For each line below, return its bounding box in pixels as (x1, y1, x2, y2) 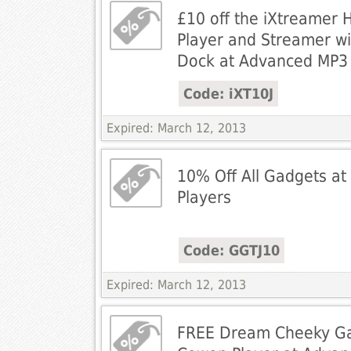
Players (176, 187, 231, 208)
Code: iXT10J (183, 85, 273, 103)
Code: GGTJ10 (183, 242, 280, 259)
